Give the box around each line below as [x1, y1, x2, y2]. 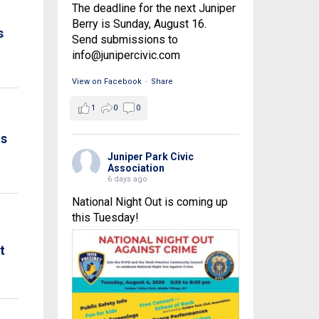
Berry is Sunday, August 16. [71, 17, 206, 31]
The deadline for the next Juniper [71, 1, 236, 16]
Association [107, 162, 164, 174]
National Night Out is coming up [71, 195, 228, 209]
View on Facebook [71, 77, 142, 87]
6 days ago [107, 174, 147, 184]
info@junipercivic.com [71, 48, 180, 63]
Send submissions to [71, 33, 178, 47]
